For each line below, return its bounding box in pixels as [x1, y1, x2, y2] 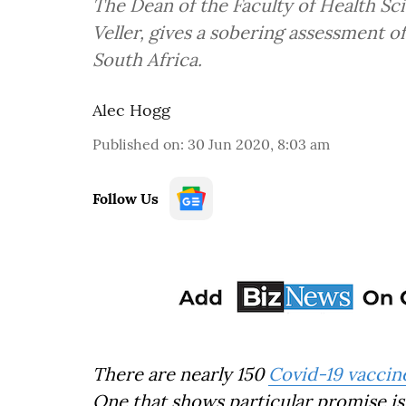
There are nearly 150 [92, 362, 268, 385]
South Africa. [92, 48, 202, 71]
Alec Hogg [92, 100, 170, 121]
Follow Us [92, 189, 159, 208]
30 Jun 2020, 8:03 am [188, 135, 330, 153]
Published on [92, 135, 180, 153]
